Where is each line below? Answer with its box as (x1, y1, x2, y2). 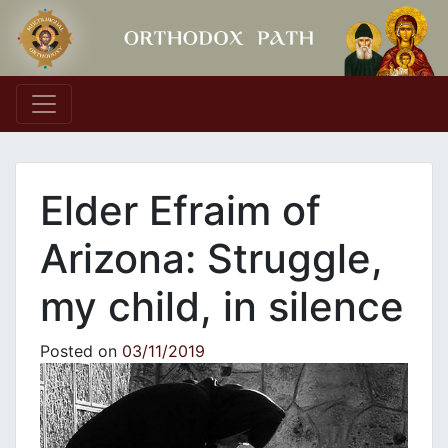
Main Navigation (15, 101, 260, 141)
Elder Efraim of (40, 186, 321, 236)
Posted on (40, 341, 122, 362)
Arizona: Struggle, (40, 234, 383, 284)
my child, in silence (40, 282, 404, 332)
